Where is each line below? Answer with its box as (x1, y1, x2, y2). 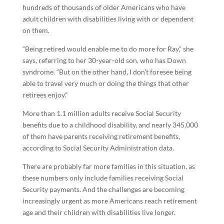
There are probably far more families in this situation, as (22, 162, 195, 170)
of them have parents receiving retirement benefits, (22, 132, 180, 140)
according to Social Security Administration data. (22, 143, 174, 152)
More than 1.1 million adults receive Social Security (22, 109, 181, 117)
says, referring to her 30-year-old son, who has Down (22, 56, 186, 64)
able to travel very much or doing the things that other (22, 79, 189, 87)
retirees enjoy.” (22, 90, 67, 99)
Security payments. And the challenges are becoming (22, 185, 184, 193)
